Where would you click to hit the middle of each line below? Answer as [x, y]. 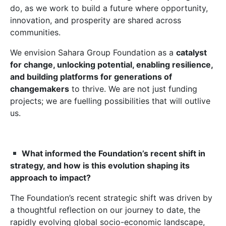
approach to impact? [50, 178]
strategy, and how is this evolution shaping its [100, 165]
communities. [35, 32]
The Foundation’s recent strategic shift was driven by [111, 198]
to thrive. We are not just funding [133, 89]
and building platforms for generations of [91, 77]
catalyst [191, 52]
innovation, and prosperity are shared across [96, 20]
